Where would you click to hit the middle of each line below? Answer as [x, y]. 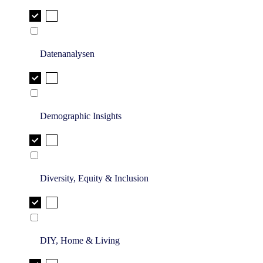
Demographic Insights [81, 116]
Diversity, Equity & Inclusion [94, 178]
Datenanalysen [67, 54]
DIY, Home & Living [80, 241]
